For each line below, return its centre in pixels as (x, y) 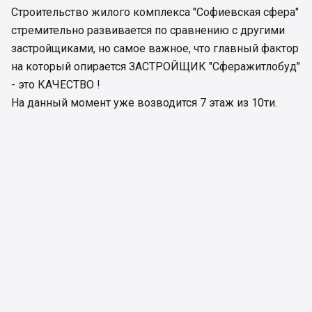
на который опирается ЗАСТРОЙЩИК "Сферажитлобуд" (156, 66)
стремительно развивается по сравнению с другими (148, 30)
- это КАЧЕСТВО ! (56, 84)
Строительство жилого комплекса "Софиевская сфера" (155, 12)
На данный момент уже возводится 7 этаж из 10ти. (144, 102)
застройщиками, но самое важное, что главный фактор (155, 48)
